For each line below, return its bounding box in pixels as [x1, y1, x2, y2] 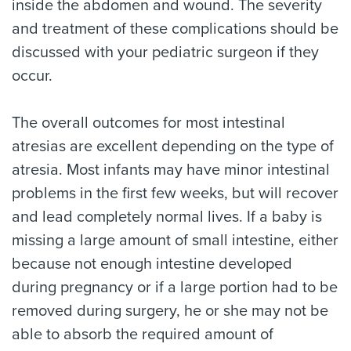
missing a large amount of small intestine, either [12, 231, 338, 250]
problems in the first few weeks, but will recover [12, 184, 338, 203]
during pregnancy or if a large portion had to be [12, 278, 338, 297]
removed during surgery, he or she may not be [12, 302, 328, 320]
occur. [12, 67, 52, 85]
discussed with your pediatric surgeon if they [12, 43, 319, 62]
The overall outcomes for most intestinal [12, 114, 285, 132]
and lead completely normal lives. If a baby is [12, 208, 322, 226]
